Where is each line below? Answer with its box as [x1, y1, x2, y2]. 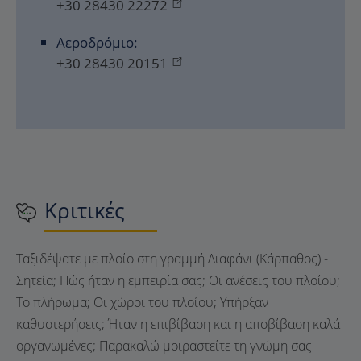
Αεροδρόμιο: [56, 33, 138, 52]
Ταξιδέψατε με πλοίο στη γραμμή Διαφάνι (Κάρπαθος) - [16, 250, 328, 268]
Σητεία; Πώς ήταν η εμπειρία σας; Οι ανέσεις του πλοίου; [16, 272, 340, 289]
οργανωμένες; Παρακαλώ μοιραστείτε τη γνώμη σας [16, 337, 312, 355]
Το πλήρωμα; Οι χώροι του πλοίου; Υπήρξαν [16, 293, 268, 311]
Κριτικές [44, 196, 125, 225]
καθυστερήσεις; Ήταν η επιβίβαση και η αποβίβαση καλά [16, 315, 340, 333]
